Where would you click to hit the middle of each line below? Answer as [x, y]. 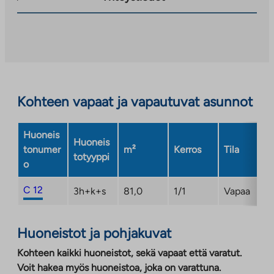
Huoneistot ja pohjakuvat [94, 233]
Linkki [149, 22]
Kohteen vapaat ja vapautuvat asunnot [135, 102]
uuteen [152, 51]
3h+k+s [90, 191]
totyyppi [91, 157]
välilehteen [161, 66]
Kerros [187, 149]
